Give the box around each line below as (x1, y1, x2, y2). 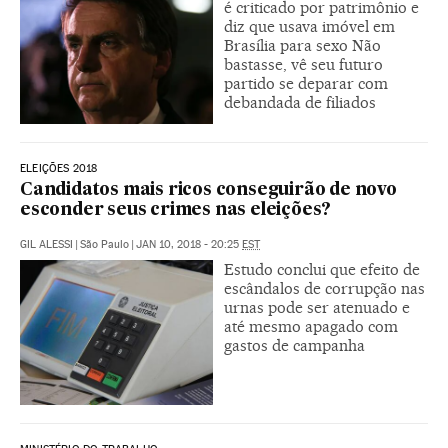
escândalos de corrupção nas (224, 278, 425, 298)
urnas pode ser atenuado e (224, 297, 410, 317)
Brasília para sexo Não (224, 35, 381, 55)
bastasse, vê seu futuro (224, 54, 383, 74)
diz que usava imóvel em (224, 16, 395, 36)
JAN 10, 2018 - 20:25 (136, 237, 242, 251)
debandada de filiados (224, 92, 376, 112)
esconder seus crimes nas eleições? (20, 201, 332, 219)
